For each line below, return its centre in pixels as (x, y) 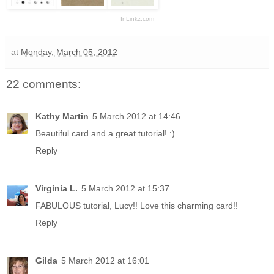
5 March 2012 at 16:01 (105, 260)
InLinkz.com (137, 19)
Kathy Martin (62, 116)
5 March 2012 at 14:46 (136, 116)
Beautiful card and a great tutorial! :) (105, 133)
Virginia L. (57, 188)
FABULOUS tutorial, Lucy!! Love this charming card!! (137, 205)
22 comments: (43, 84)
